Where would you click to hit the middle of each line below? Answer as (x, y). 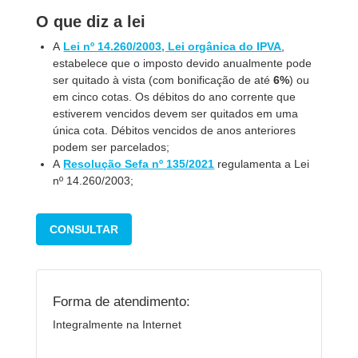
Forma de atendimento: (121, 301)
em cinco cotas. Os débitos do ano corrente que (175, 97)
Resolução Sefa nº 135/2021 (139, 164)
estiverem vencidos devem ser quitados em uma (176, 113)
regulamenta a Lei (262, 164)
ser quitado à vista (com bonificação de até (163, 80)
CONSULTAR (84, 229)
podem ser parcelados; (111, 147)
